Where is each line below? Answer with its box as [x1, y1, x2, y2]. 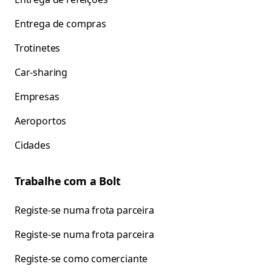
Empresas [15, 90, 59, 103]
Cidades [15, 138, 50, 152]
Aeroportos [15, 114, 67, 127]
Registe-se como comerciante [15, 252, 148, 265]
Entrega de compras [15, 17, 106, 30]
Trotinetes [15, 41, 61, 55]
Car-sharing [15, 66, 68, 79]
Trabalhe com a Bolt [15, 174, 121, 188]
